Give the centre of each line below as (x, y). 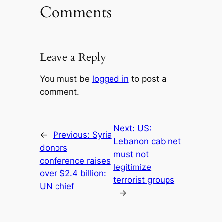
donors (53, 147)
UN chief (57, 186)
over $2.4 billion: (73, 173)
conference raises (75, 160)
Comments (75, 12)
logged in (110, 79)
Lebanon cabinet (147, 141)
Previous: (72, 135)
